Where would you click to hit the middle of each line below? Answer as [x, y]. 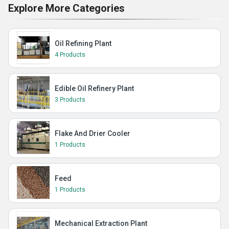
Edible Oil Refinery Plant [94, 88]
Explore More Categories [66, 8]
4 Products [70, 55]
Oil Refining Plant [83, 43]
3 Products [70, 100]
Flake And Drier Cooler [93, 133]
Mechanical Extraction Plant [101, 223]
